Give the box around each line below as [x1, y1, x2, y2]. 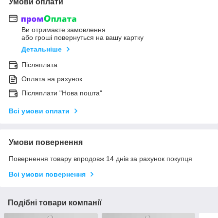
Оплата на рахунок [21, 75, 82, 83]
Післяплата [21, 61, 57, 69]
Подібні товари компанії [8, 199, 102, 207]
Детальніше [21, 45, 62, 54]
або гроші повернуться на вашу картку [21, 34, 144, 42]
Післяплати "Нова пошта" [21, 89, 102, 97]
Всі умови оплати [9, 107, 70, 115]
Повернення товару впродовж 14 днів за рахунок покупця [9, 155, 192, 163]
